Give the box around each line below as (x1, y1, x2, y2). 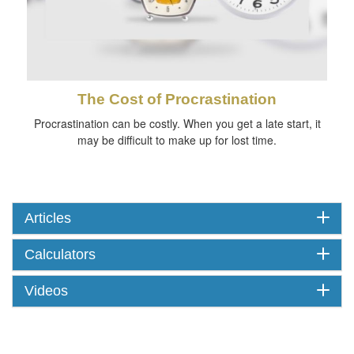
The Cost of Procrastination (77, 90, 277, 107)
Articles (24, 209, 71, 226)
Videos (24, 282, 68, 299)
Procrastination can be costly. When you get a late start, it (33, 115, 321, 131)
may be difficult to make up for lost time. (77, 131, 277, 148)
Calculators (24, 246, 96, 262)
